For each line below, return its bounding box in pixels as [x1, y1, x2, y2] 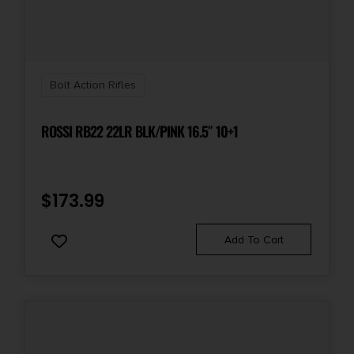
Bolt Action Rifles [50, 77, 136, 92]
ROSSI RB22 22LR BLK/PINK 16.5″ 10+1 [41, 120, 238, 141]
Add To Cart [224, 232, 284, 247]
